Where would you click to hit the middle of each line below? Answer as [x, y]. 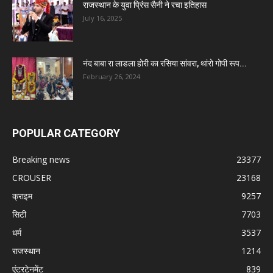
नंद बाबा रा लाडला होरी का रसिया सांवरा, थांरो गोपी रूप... [165, 64]
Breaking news [41, 160]
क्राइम [22, 196]
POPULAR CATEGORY [66, 133]
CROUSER [32, 178]
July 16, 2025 [102, 18]
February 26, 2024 [112, 77]
